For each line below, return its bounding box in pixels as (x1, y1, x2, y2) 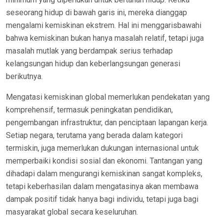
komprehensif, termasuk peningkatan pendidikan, (6, 105, 173, 114)
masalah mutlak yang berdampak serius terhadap (6, 46, 173, 55)
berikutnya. (6, 72, 43, 81)
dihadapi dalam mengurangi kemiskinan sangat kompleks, (6, 169, 202, 178)
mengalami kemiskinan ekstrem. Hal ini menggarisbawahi (6, 21, 201, 30)
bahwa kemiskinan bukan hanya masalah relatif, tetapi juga (6, 33, 204, 43)
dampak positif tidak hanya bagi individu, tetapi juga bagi (6, 194, 198, 204)
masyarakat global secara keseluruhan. (6, 207, 138, 217)
